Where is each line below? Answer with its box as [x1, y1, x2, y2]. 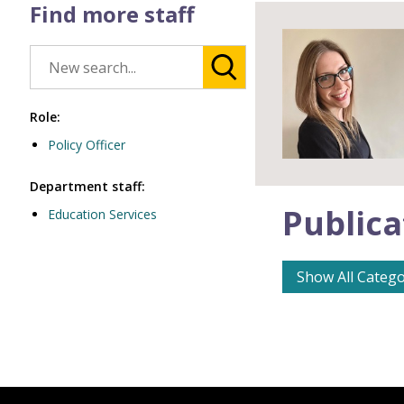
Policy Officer [48, 136, 125, 153]
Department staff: [30, 178, 145, 195]
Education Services [48, 206, 157, 223]
